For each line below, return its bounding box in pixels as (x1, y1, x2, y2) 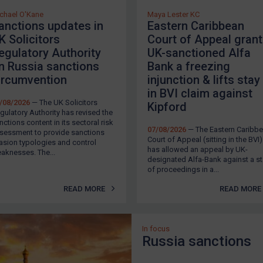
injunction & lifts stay (147, 72, 260, 87)
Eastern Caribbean (147, 18, 244, 33)
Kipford (147, 99, 187, 114)
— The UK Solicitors (30, 97, 97, 107)
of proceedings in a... (147, 164, 219, 174)
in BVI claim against (147, 86, 252, 100)
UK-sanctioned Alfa (147, 45, 251, 60)
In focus (142, 224, 170, 233)
